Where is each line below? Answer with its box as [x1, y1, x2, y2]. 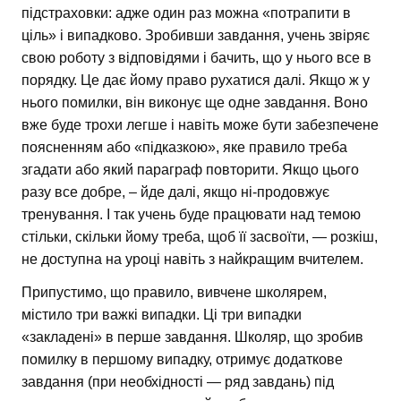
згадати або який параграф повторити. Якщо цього [21, 162, 359, 178]
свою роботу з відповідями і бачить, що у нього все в [21, 50, 371, 66]
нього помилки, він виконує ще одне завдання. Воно [21, 95, 368, 111]
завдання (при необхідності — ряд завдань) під [21, 374, 334, 390]
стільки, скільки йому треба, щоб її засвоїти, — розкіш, [21, 229, 378, 245]
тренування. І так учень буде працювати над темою [21, 207, 361, 223]
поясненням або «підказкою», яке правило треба [21, 140, 347, 156]
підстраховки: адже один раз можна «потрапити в [21, 5, 351, 21]
